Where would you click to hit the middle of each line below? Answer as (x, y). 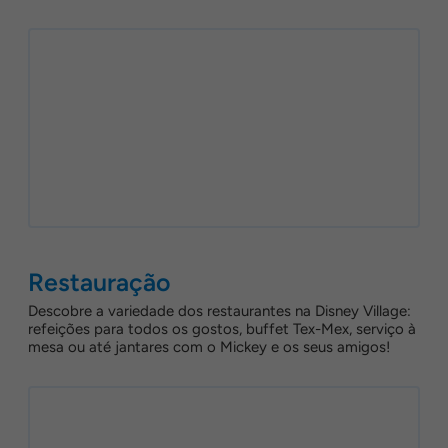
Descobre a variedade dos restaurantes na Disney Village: (219, 311)
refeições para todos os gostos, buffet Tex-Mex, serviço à (222, 329)
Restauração (99, 282)
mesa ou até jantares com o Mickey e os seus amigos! (209, 347)
